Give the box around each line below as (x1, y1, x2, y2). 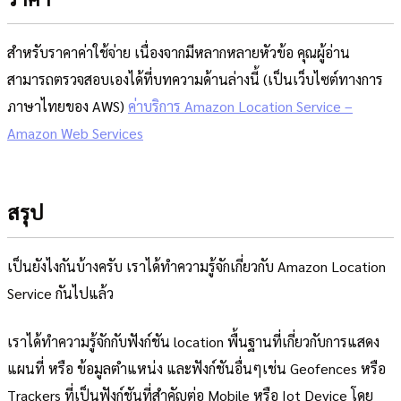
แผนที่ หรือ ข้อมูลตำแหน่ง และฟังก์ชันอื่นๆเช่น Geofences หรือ (7, 359, 386, 379)
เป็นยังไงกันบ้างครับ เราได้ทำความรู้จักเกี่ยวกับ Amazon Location (7, 257, 386, 277)
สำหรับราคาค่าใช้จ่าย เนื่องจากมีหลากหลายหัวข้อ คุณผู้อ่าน (7, 43, 350, 63)
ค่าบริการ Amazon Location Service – (128, 97, 353, 116)
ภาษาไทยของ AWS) (7, 97, 128, 116)
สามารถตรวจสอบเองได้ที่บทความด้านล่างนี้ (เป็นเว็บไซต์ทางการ (7, 70, 383, 90)
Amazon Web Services (7, 124, 143, 143)
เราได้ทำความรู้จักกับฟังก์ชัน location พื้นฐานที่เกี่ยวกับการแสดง (7, 332, 380, 352)
